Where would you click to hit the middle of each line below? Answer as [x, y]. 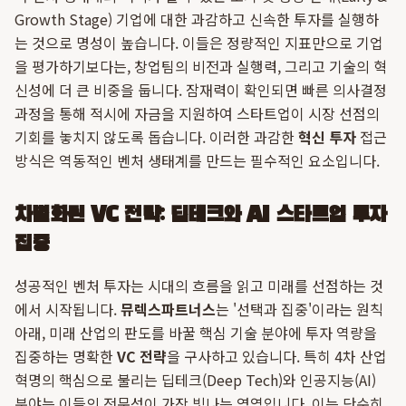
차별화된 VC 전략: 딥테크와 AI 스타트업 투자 [201, 216]
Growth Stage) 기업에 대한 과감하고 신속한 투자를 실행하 [197, 19]
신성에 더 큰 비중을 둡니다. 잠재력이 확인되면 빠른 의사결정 [201, 90]
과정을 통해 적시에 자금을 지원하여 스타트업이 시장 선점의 [197, 113]
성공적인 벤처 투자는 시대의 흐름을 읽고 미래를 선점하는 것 [199, 285]
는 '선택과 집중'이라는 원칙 [300, 309]
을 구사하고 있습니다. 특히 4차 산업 [277, 356]
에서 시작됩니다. [68, 309]
